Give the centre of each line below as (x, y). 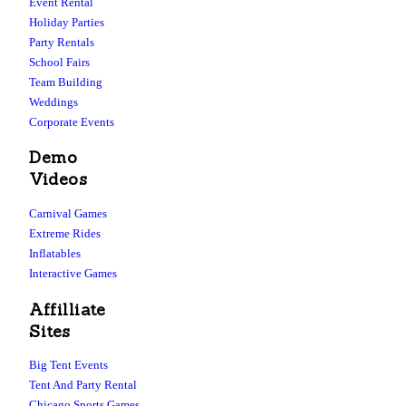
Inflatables (55, 253)
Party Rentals (62, 42)
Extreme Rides (65, 233)
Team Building (66, 82)
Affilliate (68, 309)
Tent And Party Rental (83, 385)
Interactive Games (73, 273)
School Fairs (59, 62)
